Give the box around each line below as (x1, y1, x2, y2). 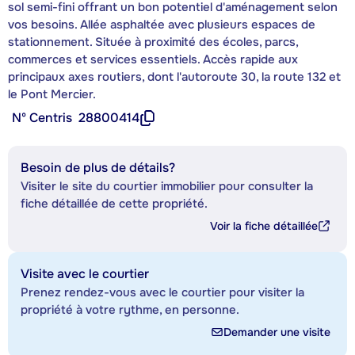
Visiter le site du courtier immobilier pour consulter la (21, 177, 313, 194)
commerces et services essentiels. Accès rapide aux (8, 51, 298, 67)
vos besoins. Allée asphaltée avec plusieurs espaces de (8, 16, 315, 32)
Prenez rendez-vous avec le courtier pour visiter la (21, 284, 304, 300)
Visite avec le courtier (21, 265, 149, 282)
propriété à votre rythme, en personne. (21, 301, 239, 318)
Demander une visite (223, 324, 330, 339)
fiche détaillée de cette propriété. (21, 195, 208, 212)
